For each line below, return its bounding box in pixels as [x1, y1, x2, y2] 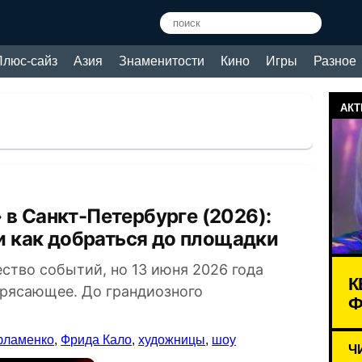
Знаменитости [119, 54, 204, 68]
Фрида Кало [61, 333, 133, 347]
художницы [138, 333, 206, 347]
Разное [314, 54, 356, 68]
